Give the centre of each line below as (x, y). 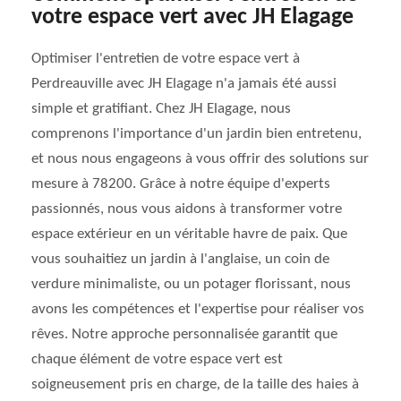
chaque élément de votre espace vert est (157, 359)
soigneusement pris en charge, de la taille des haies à (195, 384)
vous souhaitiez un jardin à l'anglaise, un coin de (180, 259)
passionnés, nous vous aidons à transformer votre (187, 209)
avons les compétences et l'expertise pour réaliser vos (198, 309)
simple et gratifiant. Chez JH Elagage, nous (161, 109)
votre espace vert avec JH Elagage (192, 17)
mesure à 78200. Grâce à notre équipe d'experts (181, 184)
